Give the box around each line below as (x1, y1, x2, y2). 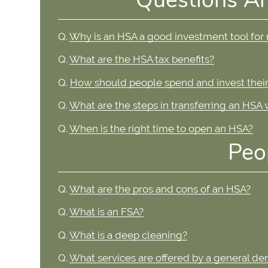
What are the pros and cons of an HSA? (69, 182, 251, 195)
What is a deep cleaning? (69, 229, 188, 241)
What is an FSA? (69, 206, 144, 218)
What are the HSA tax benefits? (69, 53, 215, 66)
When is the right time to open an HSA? (69, 122, 254, 135)
